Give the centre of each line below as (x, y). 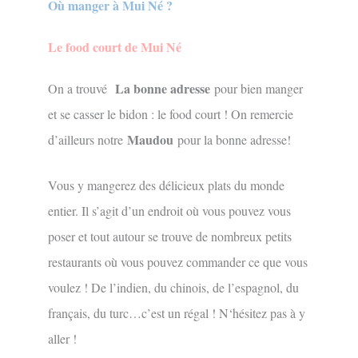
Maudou (152, 139)
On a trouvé (80, 88)
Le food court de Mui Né (115, 46)
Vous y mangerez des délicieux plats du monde (166, 185)
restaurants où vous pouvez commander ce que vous (178, 262)
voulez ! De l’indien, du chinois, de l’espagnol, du (173, 288)
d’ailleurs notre (88, 139)
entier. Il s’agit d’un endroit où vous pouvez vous (169, 211)
